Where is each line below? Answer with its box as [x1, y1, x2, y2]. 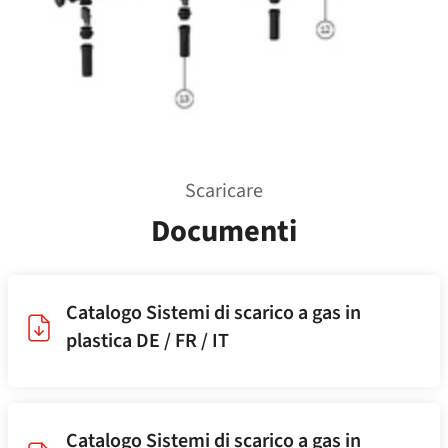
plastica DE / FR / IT [66, 327, 229, 356]
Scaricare [185, 177, 263, 206]
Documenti [151, 210, 297, 254]
